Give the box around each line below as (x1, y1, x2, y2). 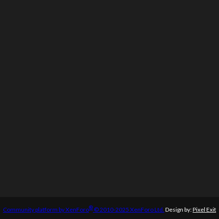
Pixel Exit (193, 205, 216, 213)
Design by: (164, 205, 193, 213)
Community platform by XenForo (3, 205, 89, 213)
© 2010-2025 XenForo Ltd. (94, 205, 164, 213)
